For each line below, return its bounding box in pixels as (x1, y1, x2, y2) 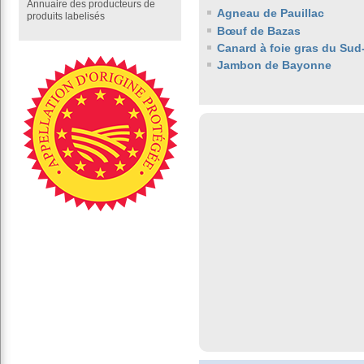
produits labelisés (27, 11, 105, 22)
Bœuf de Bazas (217, 24, 301, 37)
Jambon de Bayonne (217, 58, 331, 72)
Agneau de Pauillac (217, 6, 324, 20)
